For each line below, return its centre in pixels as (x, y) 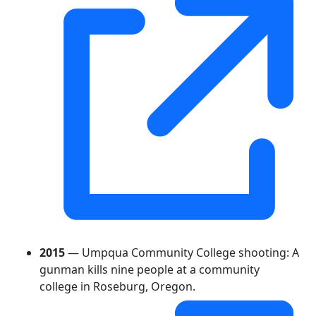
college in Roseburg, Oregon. (117, 286)
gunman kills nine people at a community (150, 269)
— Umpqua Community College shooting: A (182, 252)
